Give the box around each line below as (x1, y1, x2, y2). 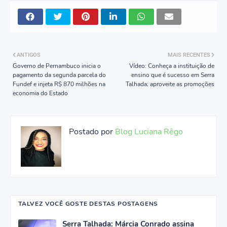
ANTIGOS (17, 52, 41, 59)
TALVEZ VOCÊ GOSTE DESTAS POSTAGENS (18, 200, 159, 208)
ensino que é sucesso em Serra (131, 71, 214, 80)
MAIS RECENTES (168, 52, 210, 59)
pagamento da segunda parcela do (13, 71, 106, 80)
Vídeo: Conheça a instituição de (129, 62, 214, 70)
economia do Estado (13, 89, 68, 98)
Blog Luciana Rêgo (113, 126, 183, 138)
